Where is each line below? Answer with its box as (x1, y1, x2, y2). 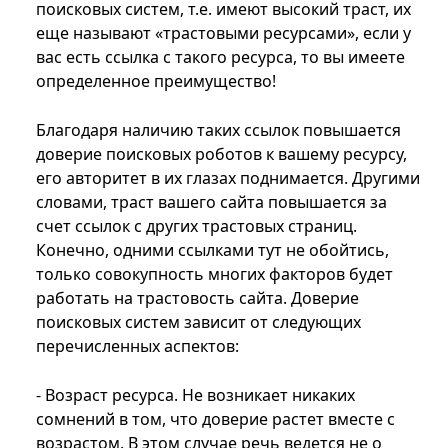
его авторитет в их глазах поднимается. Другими (36, 167, 420, 190)
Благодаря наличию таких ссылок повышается (36, 119, 401, 142)
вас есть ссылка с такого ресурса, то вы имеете (36, 46, 405, 69)
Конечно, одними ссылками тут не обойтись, (36, 239, 389, 262)
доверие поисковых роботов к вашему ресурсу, (36, 143, 407, 166)
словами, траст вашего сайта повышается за (36, 191, 387, 214)
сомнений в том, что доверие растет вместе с (36, 408, 395, 431)
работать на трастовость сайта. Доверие (36, 287, 359, 310)
